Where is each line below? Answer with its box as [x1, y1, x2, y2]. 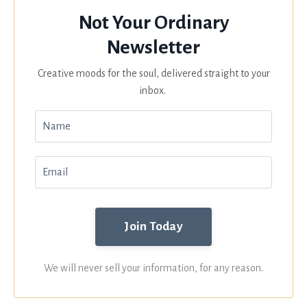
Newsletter [107, 36, 200, 58]
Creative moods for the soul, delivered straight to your [37, 67, 270, 79]
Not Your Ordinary [78, 12, 229, 33]
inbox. [139, 84, 168, 96]
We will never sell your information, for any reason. [44, 262, 263, 273]
